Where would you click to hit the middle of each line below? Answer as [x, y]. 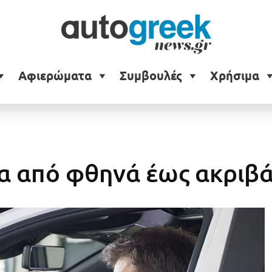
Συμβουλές [151, 76]
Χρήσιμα [234, 76]
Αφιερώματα [55, 76]
